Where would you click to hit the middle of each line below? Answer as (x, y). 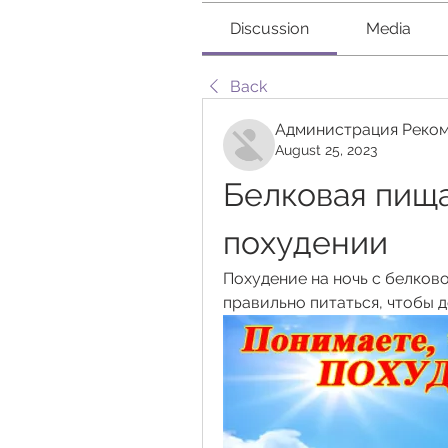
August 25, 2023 (326, 150)
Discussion (270, 28)
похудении (305, 242)
